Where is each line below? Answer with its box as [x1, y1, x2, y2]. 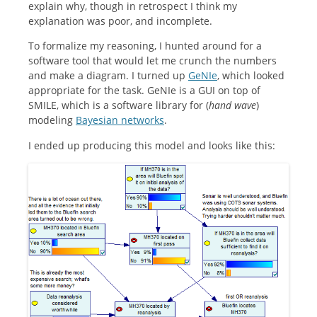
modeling [28, 113, 76, 127]
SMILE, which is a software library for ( [28, 98, 209, 113]
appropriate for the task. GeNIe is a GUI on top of [28, 83, 260, 98]
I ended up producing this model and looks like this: [28, 139, 275, 153]
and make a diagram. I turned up [28, 69, 188, 83]
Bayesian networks [76, 113, 164, 127]
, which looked [217, 69, 284, 83]
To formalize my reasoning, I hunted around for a [28, 39, 262, 53]
